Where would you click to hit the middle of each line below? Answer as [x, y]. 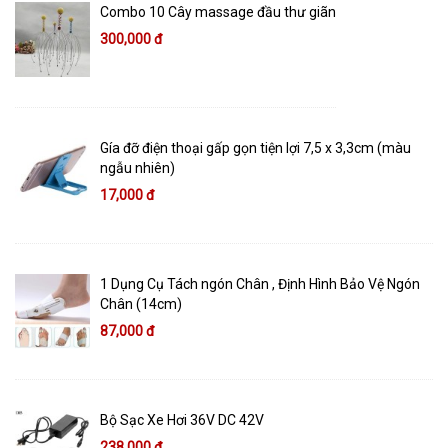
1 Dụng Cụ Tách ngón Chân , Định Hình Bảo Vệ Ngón [260, 284]
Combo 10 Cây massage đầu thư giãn [218, 12]
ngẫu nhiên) [137, 168]
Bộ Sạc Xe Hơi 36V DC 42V [182, 420]
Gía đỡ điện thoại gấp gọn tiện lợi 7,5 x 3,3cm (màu [255, 148]
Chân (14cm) [141, 304]
